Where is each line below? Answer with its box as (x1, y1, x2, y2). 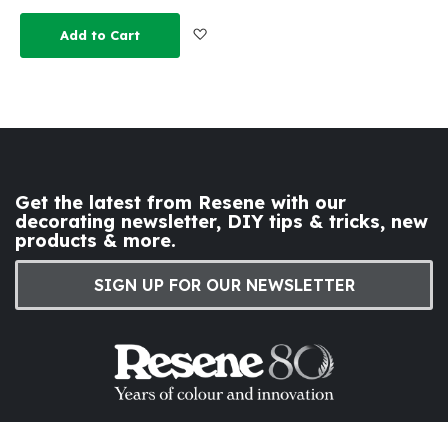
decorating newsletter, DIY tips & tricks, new (15, 209, 428, 233)
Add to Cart (60, 26, 140, 43)
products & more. (15, 228, 176, 252)
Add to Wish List (213, 23, 323, 42)
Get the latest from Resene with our (15, 190, 346, 214)
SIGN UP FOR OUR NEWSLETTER (93, 274, 355, 295)
